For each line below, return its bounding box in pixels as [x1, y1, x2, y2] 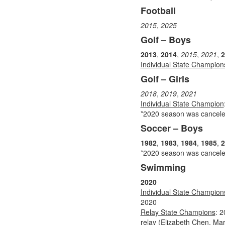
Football [140, 4, 176, 17]
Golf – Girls [140, 72, 189, 85]
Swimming [140, 161, 186, 174]
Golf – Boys [140, 33, 191, 46]
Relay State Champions [140, 207, 215, 217]
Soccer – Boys [140, 122, 203, 135]
